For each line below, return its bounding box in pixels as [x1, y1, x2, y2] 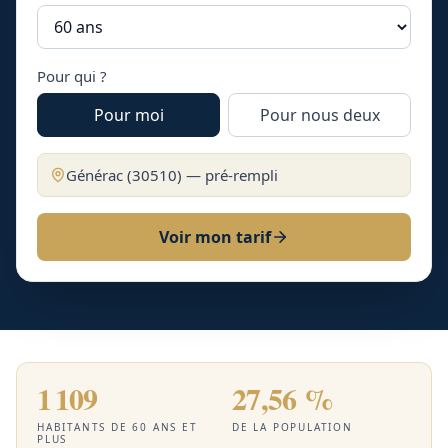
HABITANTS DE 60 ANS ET [37, 420, 198, 434]
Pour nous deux [259, 104, 380, 126]
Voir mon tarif [159, 226, 271, 248]
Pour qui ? [37, 66, 107, 86]
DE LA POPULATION [232, 420, 353, 434]
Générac [66, 165, 123, 185]
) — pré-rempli [177, 165, 278, 185]
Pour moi [93, 104, 164, 126]
